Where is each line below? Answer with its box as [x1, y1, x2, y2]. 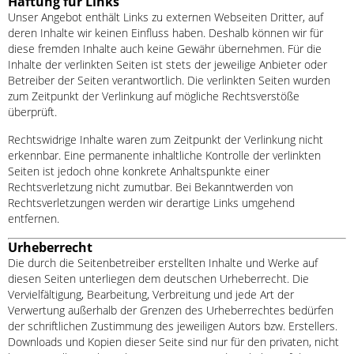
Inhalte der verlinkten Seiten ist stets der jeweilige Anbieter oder [8, 57, 327, 73]
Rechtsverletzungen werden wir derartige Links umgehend [8, 194, 295, 210]
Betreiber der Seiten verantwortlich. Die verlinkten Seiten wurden [8, 73, 330, 88]
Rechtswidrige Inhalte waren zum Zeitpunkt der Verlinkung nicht [8, 131, 323, 147]
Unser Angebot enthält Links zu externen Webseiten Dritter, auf [8, 9, 323, 25]
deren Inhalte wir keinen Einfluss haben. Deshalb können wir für [8, 25, 323, 41]
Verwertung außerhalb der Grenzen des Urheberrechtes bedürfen [8, 303, 333, 318]
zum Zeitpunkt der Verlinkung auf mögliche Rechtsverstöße [8, 88, 299, 104]
